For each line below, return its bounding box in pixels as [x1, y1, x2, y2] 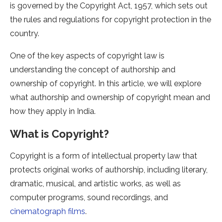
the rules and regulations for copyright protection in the [10, 15, 211, 25]
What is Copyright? [10, 127, 109, 141]
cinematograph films [10, 207, 85, 217]
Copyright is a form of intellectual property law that [10, 151, 197, 161]
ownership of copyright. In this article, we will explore [10, 79, 201, 89]
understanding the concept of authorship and [10, 65, 175, 75]
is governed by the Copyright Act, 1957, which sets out [10, 1, 208, 11]
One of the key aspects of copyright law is [10, 51, 165, 61]
